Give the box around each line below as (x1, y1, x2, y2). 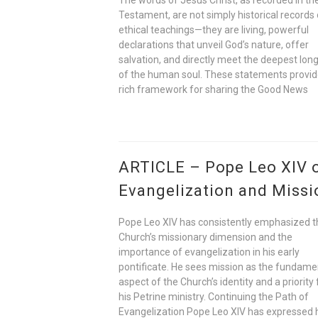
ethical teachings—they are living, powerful (119, 23, 309, 35)
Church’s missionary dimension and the (119, 231, 293, 243)
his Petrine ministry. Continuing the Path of (119, 290, 309, 302)
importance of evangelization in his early (119, 246, 300, 258)
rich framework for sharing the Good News (119, 83, 309, 95)
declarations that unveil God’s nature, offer (119, 38, 309, 50)
